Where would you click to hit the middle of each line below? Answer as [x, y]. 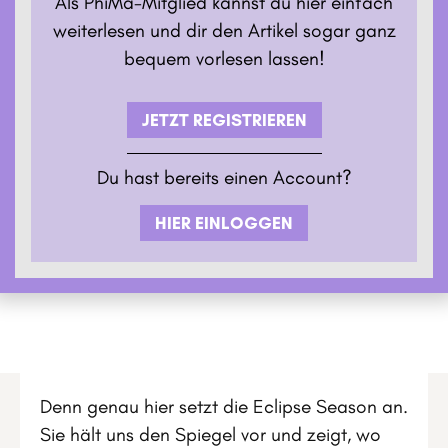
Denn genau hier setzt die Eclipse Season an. [224, 406]
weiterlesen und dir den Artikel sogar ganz [224, 30]
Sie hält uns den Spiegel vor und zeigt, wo [210, 434]
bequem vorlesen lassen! [224, 58]
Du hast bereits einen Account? [224, 177]
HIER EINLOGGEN [224, 222]
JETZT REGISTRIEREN [224, 119]
